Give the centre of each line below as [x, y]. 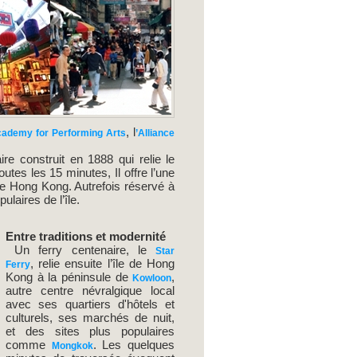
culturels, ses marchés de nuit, [90, 318]
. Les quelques [134, 345]
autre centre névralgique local [90, 291]
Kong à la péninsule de [69, 277]
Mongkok [72, 346]
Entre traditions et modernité [85, 237]
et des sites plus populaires [90, 331]
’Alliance [155, 133]
